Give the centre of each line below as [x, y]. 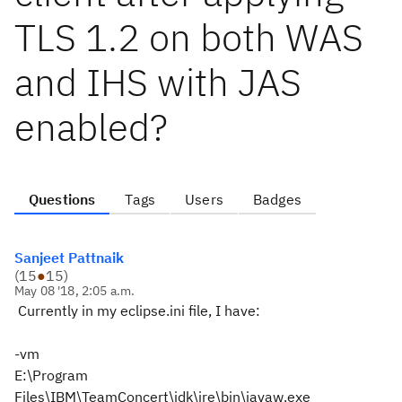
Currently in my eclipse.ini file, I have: [137, 310]
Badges [277, 199]
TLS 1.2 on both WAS [189, 37]
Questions [62, 199]
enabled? [91, 127]
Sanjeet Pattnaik [69, 258]
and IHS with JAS [158, 82]
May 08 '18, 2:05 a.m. [75, 291]
